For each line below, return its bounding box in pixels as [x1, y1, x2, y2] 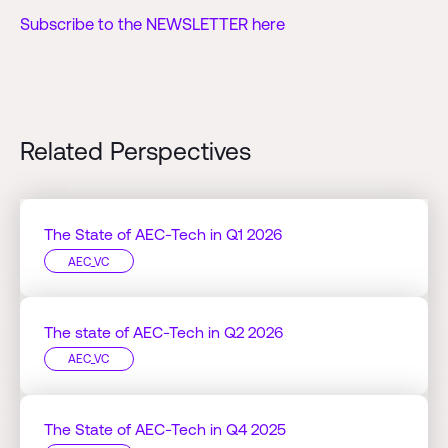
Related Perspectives [19, 136, 251, 165]
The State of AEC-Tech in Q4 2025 [43, 420, 286, 439]
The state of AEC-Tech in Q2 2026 [43, 322, 283, 341]
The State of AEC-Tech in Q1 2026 [43, 225, 282, 244]
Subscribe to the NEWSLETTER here [19, 15, 285, 34]
